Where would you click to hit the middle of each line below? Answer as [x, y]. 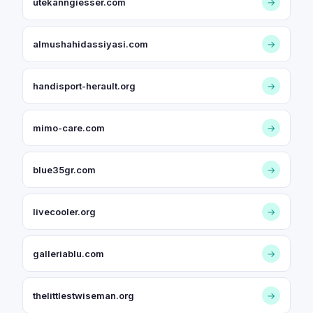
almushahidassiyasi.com [90, 44]
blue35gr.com [64, 170]
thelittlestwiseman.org [83, 296]
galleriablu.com [68, 254]
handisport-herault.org [84, 86]
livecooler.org [64, 212]
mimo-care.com [69, 128]
